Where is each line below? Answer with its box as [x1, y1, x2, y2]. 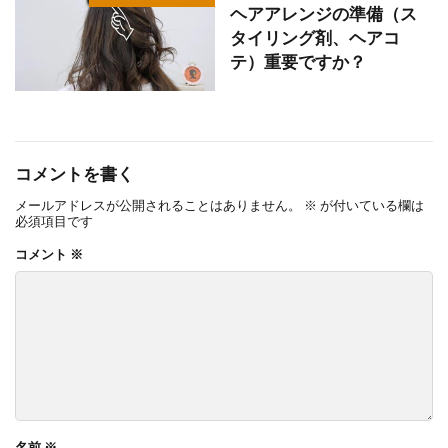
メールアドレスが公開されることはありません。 [15, 196, 301, 213]
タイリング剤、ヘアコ [230, 28, 400, 49]
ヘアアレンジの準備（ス [230, 4, 417, 25]
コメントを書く [15, 163, 134, 184]
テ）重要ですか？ [230, 52, 366, 73]
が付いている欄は [317, 196, 424, 213]
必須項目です [15, 212, 93, 229]
